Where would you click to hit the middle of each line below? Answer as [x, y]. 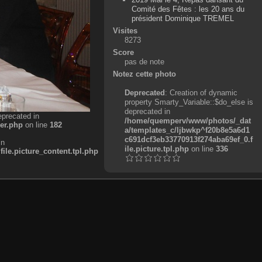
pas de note [144, 61]
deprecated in [147, 111]
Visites [125, 30]
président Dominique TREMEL [183, 18]
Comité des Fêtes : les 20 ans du [188, 9]
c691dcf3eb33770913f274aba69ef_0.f [188, 139]
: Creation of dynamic [201, 92]
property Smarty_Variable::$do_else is [189, 102]
